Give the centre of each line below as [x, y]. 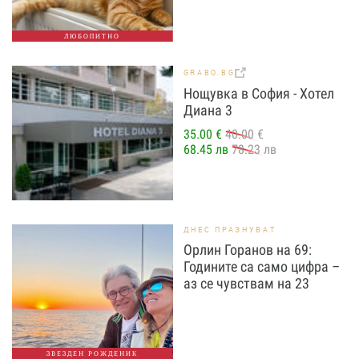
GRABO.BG [209, 73]
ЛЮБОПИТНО [93, 36]
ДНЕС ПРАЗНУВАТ [230, 230]
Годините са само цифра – [261, 267]
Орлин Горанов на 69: [247, 250]
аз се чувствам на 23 [246, 284]
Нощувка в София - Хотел [258, 93]
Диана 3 [208, 110]
